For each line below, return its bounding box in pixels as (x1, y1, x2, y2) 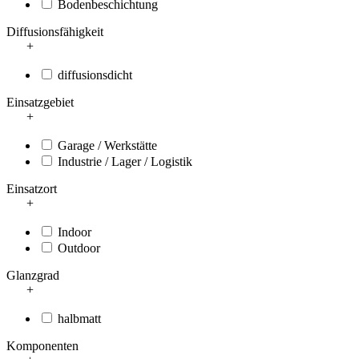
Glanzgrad (6, 268, 59, 283)
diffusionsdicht (58, 68, 132, 83)
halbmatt (58, 312, 101, 326)
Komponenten (6, 339, 79, 353)
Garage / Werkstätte (58, 139, 157, 153)
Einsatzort (6, 182, 57, 196)
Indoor (58, 225, 91, 240)
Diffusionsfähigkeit (6, 25, 103, 39)
